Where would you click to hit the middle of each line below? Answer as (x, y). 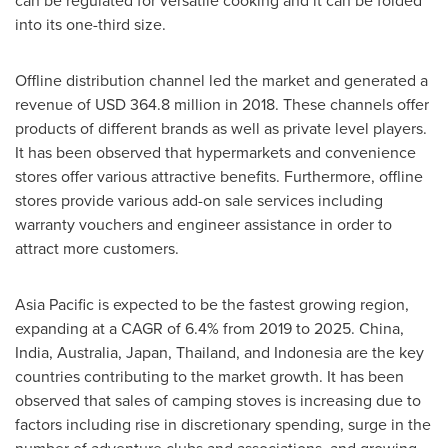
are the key (383, 352)
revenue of (55, 104)
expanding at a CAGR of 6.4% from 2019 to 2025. (187, 328)
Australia (87, 352)
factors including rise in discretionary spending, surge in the (223, 424)
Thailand (206, 352)
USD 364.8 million (158, 104)
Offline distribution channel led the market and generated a (221, 80)
